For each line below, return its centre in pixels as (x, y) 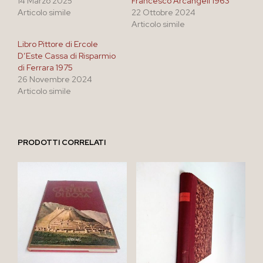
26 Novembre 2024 (55, 79)
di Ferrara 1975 (45, 67)
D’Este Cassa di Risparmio (67, 55)
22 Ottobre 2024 (163, 12)
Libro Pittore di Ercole (58, 44)
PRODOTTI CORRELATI (62, 142)
